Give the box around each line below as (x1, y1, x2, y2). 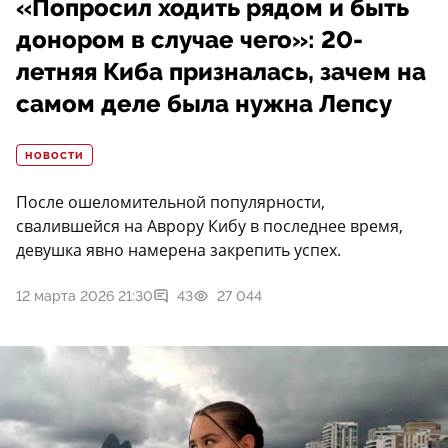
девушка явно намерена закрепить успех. (16, 239, 341, 262)
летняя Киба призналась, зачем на (16, 58, 426, 87)
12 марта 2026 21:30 (16, 288, 153, 305)
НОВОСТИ (25, 150, 84, 163)
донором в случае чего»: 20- (16, 26, 363, 55)
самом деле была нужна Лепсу (16, 90, 392, 119)
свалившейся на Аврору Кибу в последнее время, (16, 215, 403, 238)
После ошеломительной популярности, (16, 191, 325, 214)
